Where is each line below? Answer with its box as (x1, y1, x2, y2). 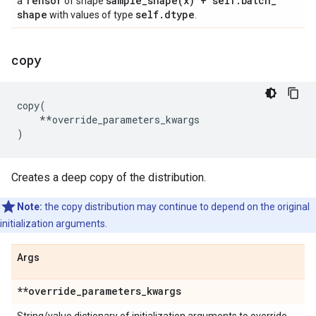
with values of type (47, 9, 135, 20)
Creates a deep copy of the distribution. (11, 171, 206, 184)
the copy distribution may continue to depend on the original (42, 201, 310, 212)
